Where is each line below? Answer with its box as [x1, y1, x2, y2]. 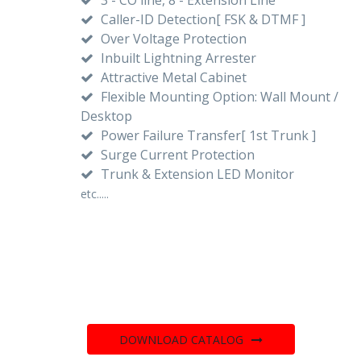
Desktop [81, 106, 132, 125]
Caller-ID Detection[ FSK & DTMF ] [98, 10, 305, 28]
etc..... [81, 185, 109, 201]
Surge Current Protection [98, 145, 255, 164]
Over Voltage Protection [98, 29, 247, 48]
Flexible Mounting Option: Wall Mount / [98, 87, 338, 106]
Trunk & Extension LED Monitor [98, 164, 294, 183]
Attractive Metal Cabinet [98, 68, 247, 86]
